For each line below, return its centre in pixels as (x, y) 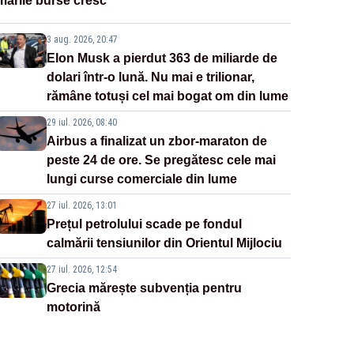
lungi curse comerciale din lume (141, 179)
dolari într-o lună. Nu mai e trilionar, (150, 77)
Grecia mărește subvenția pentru (144, 288)
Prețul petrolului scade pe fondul (144, 224)
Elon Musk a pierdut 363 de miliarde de (162, 58)
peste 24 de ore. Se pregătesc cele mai (161, 160)
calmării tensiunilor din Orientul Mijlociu (164, 243)
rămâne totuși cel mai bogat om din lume (167, 96)
